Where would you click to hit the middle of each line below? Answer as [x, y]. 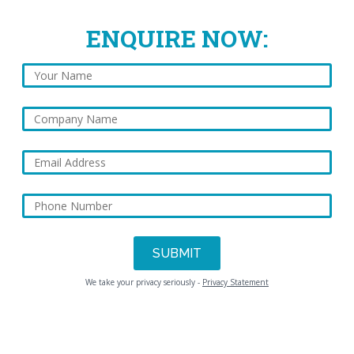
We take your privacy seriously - [144, 282]
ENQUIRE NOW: [177, 39]
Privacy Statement [235, 282]
